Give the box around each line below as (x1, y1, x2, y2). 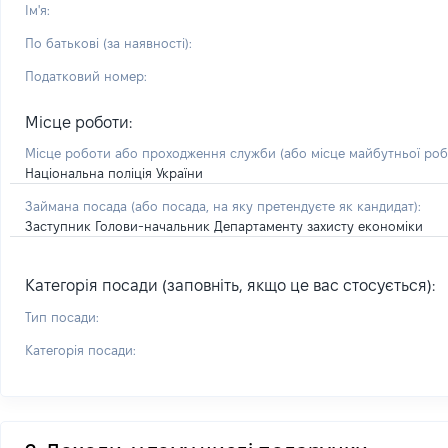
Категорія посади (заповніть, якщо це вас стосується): (25, 277, 435, 294)
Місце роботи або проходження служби (25, 146, 280, 160)
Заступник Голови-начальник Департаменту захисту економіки (25, 219, 423, 233)
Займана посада (25, 199, 131, 213)
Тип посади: (25, 310, 99, 324)
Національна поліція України (25, 166, 203, 180)
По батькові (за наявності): (25, 36, 192, 50)
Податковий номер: (25, 69, 147, 83)
